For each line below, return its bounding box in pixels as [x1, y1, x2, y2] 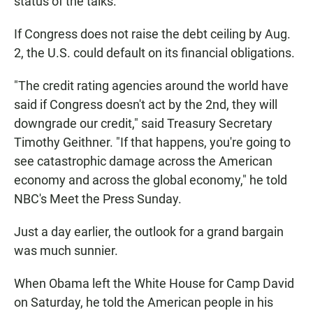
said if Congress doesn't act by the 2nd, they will [14, 97, 277, 112]
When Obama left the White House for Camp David [14, 276, 294, 291]
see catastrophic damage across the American [14, 154, 272, 169]
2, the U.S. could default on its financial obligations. [14, 45, 295, 61]
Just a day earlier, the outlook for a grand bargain [14, 224, 284, 240]
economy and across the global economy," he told [14, 173, 287, 188]
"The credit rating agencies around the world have [14, 78, 289, 94]
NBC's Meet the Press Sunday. [14, 191, 182, 207]
